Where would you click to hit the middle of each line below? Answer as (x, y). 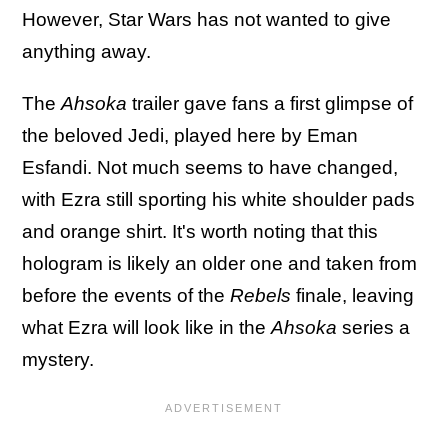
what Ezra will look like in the (146, 327)
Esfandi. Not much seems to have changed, (210, 167)
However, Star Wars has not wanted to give (206, 19)
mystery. (58, 359)
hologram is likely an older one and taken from (219, 263)
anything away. (86, 51)
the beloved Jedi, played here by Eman (190, 135)
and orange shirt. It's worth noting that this (200, 231)
